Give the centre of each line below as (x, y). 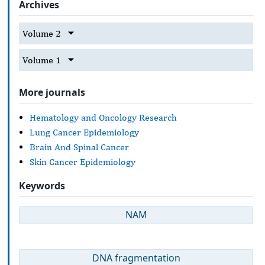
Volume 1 (42, 60)
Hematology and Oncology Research (103, 117)
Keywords (42, 185)
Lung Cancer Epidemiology (84, 132)
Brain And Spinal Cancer (79, 147)
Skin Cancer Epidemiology (83, 161)
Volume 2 (42, 33)
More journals (52, 93)
